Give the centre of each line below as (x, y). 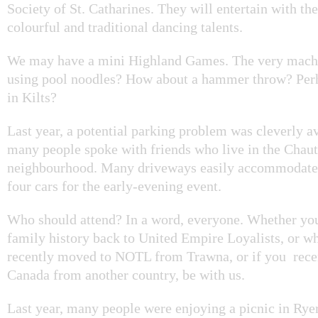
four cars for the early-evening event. (114, 186)
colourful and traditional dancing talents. (127, 27)
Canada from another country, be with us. (126, 274)
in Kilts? (32, 97)
